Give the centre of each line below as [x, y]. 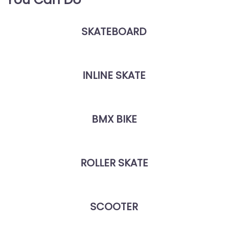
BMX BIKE [114, 119]
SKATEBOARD [114, 32]
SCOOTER [114, 207]
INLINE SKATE [114, 75]
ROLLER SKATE [114, 163]
